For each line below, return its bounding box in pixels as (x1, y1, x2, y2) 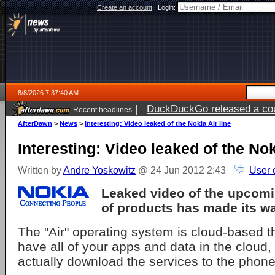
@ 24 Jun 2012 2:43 (136, 165, 228, 176)
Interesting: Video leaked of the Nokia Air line (85, 120, 231, 127)
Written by (18, 165, 63, 176)
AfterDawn (18, 120, 52, 127)
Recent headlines (73, 106, 132, 114)
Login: (158, 4, 177, 11)
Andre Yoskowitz (63, 165, 136, 176)
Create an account (97, 4, 152, 11)
